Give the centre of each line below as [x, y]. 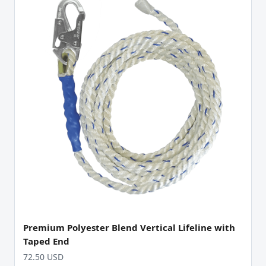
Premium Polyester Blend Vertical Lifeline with [129, 227]
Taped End [46, 241]
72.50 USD [43, 256]
